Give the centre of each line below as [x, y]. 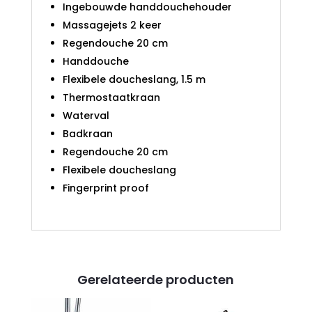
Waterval [86, 116]
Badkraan [87, 134]
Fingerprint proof [106, 188]
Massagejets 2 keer [112, 25]
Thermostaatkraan [111, 98]
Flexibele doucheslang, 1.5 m [134, 80]
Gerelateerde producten [156, 280]
